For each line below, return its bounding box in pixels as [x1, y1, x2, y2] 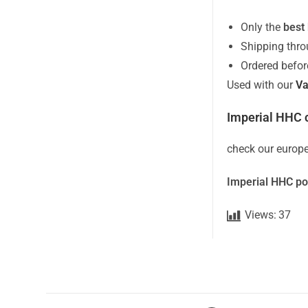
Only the [241, 21, 284, 34]
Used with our [227, 78, 296, 91]
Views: [245, 208, 277, 221]
